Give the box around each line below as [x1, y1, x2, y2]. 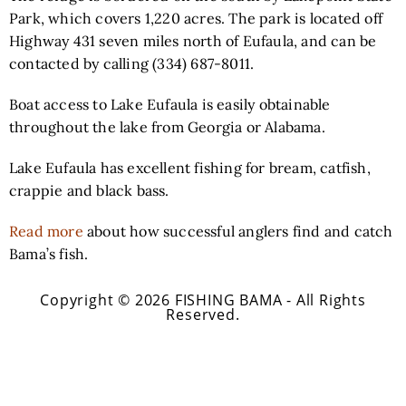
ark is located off [268, 9, 383, 27]
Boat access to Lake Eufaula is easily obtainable [9, 95, 331, 113]
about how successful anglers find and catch [87, 222, 393, 240]
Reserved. [166, 304, 240, 324]
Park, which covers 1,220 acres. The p [9, 9, 269, 27]
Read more [9, 222, 83, 240]
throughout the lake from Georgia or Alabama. [9, 118, 325, 136]
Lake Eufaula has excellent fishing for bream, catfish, [9, 159, 371, 177]
